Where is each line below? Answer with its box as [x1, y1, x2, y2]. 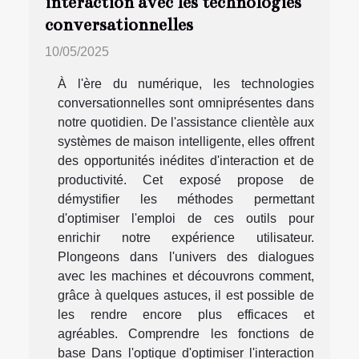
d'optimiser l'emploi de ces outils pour [58, 212, 314, 226]
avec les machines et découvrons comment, [58, 269, 314, 284]
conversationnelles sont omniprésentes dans [58, 96, 314, 111]
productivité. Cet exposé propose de [58, 173, 314, 188]
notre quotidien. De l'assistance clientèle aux [58, 115, 314, 130]
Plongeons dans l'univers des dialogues [58, 250, 314, 264]
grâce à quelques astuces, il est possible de [58, 288, 314, 303]
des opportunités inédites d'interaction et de [58, 154, 314, 168]
